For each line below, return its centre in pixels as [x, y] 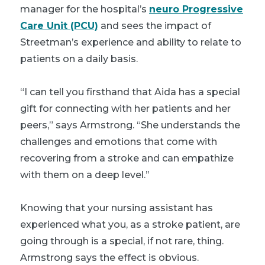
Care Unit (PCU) [59, 25]
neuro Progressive [196, 9]
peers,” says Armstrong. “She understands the [130, 125]
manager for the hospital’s [85, 9]
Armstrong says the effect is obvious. [109, 257]
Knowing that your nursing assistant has [117, 208]
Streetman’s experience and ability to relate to [131, 42]
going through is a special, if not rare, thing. [122, 241]
